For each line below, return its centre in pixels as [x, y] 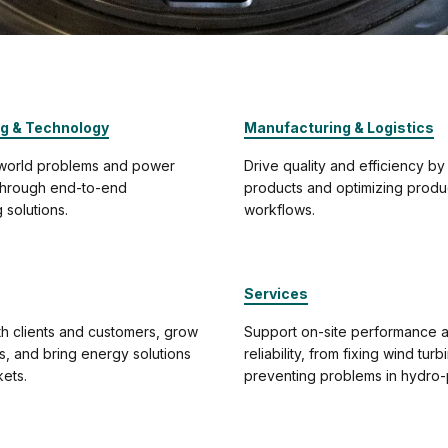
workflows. [279, 209]
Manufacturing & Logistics [339, 127]
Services [276, 293]
